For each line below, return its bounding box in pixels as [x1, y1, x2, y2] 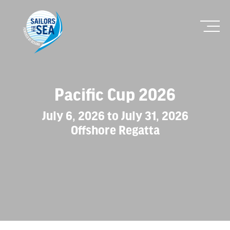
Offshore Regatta [70, 124, 160, 138]
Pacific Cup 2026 [54, 87, 176, 105]
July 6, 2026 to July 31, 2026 [42, 110, 188, 124]
